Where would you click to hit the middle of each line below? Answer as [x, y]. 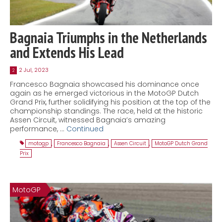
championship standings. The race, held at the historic [106, 111]
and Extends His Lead [67, 53]
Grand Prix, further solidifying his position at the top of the [110, 102]
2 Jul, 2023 [34, 70]
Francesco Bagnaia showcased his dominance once [105, 84]
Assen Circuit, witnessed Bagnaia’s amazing [88, 120]
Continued [85, 129]
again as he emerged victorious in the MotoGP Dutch [104, 93]
